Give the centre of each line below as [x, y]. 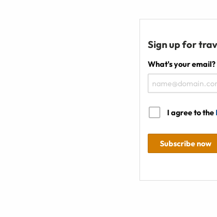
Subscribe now [186, 144]
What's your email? [182, 64]
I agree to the [191, 113]
